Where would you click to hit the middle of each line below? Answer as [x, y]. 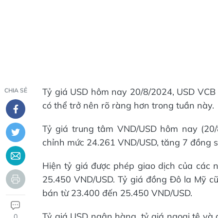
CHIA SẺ [16, 90]
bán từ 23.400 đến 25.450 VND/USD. [117, 193]
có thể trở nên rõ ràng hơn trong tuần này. [128, 105]
